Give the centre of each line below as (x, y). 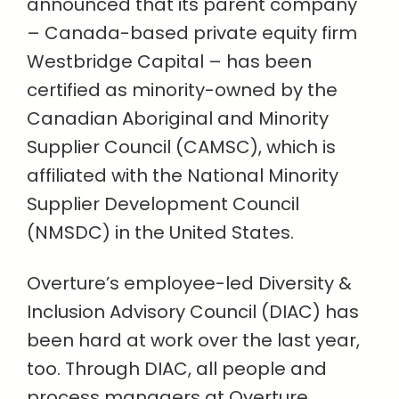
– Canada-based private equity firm (192, 33)
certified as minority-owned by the (182, 90)
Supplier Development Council (163, 204)
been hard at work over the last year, (193, 341)
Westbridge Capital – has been (169, 62)
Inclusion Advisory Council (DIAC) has (193, 312)
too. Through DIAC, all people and (177, 369)
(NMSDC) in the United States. (160, 233)
